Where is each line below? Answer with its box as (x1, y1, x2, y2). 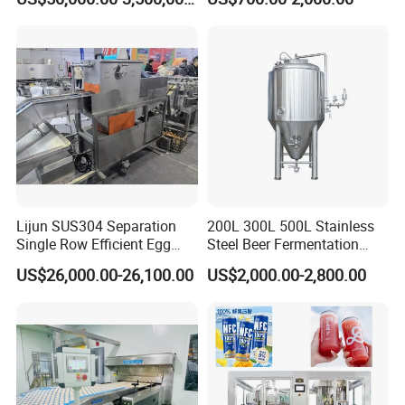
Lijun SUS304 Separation (16, 216, 177, 237)
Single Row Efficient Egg (16, 234, 172, 255)
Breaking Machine (16, 252, 132, 273)
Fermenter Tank (206, 252, 306, 273)
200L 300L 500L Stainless (206, 216, 374, 237)
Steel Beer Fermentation (206, 234, 359, 255)
